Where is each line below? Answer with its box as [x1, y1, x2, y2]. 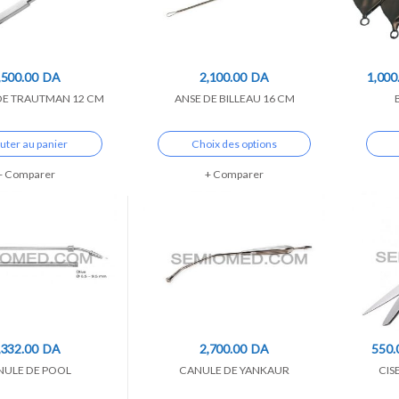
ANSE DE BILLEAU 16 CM [174, 91, 295, 105]
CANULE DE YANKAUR [179, 362, 289, 377]
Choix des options [191, 136, 277, 151]
